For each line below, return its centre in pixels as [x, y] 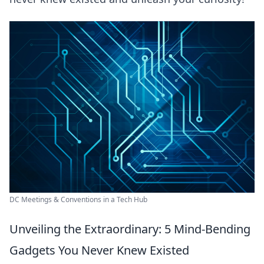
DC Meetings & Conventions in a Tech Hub [78, 200]
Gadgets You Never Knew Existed [99, 250]
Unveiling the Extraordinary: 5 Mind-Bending [130, 229]
